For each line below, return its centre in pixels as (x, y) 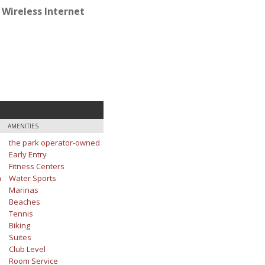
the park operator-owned (54, 142)
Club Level (27, 249)
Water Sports (32, 178)
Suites (20, 237)
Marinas (23, 190)
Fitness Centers (36, 166)
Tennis (21, 213)
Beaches (24, 201)
